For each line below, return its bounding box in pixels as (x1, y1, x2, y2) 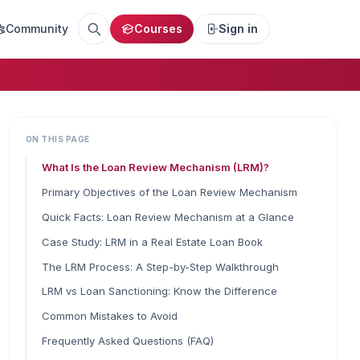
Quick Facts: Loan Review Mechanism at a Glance (41, 210, 294, 223)
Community (6, 22, 68, 35)
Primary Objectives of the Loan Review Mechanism (41, 186, 297, 199)
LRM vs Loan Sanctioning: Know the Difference (41, 284, 277, 298)
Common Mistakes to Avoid (41, 309, 178, 323)
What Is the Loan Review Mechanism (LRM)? (41, 161, 269, 174)
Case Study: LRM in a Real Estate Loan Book (41, 235, 263, 248)
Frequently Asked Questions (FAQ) (41, 333, 214, 347)
